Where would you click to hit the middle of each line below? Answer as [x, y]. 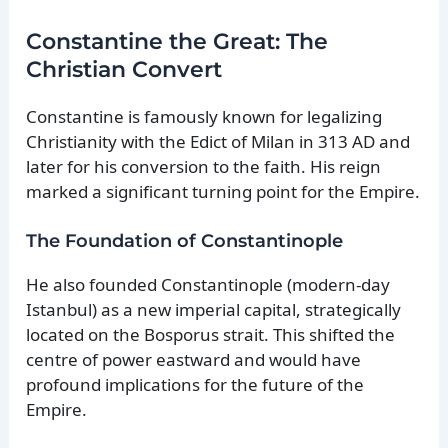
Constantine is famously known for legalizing [204, 116]
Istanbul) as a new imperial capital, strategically [214, 309]
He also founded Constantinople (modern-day [208, 284]
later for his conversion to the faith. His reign [204, 166]
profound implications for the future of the [195, 384]
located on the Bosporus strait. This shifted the [211, 334]
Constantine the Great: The [177, 41]
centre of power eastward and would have [194, 359]
